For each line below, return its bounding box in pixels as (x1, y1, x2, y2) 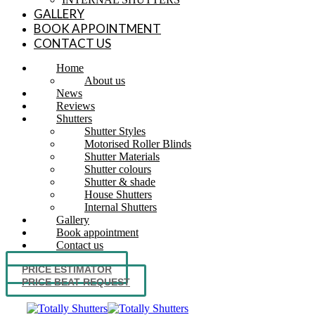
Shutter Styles (84, 125, 146, 137)
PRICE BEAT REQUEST (22, 276, 130, 288)
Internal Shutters (84, 201, 157, 213)
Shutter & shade (84, 176, 155, 188)
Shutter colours (84, 163, 151, 175)
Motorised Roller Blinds (84, 138, 191, 150)
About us (84, 75, 125, 86)
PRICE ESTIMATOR (22, 264, 112, 275)
